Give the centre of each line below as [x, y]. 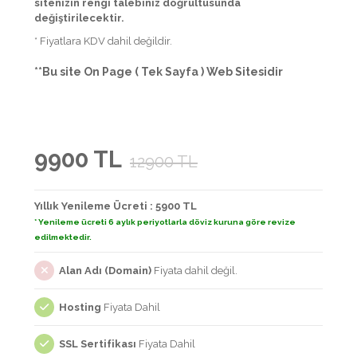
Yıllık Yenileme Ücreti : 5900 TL [116, 206]
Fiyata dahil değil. [194, 271]
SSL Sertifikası [98, 344]
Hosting [80, 308]
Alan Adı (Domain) [105, 271]
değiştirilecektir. [79, 18]
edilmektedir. [63, 237]
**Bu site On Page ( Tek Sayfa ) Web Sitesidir [159, 72]
